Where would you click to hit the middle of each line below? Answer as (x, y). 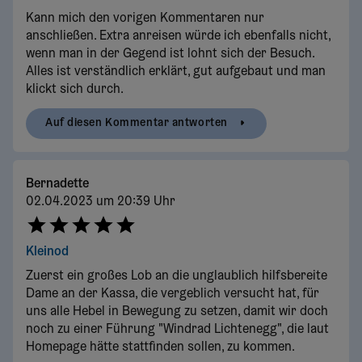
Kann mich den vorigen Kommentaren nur (145, 18)
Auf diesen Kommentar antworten (137, 123)
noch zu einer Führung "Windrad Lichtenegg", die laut (177, 330)
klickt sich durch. (75, 89)
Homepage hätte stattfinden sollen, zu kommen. (160, 348)
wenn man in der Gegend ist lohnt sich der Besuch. (170, 54)
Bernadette (57, 184)
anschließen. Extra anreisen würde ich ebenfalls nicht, (178, 36)
